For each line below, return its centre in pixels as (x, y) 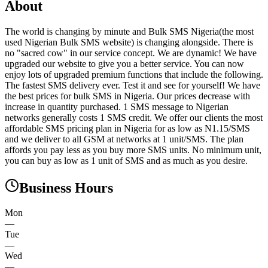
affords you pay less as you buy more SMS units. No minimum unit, (133, 150)
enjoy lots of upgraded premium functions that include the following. (134, 74)
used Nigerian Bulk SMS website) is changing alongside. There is (129, 42)
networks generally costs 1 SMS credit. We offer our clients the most (134, 117)
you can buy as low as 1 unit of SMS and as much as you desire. (126, 160)
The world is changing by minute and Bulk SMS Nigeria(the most (129, 31)
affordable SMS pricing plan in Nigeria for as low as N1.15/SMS (127, 128)
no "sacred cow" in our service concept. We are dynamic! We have (131, 53)
